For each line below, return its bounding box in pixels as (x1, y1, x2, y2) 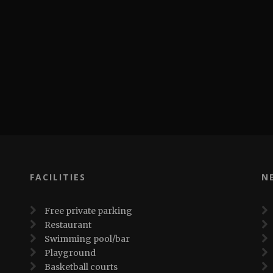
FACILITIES (29, 171, 86, 183)
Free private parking (42, 205, 132, 216)
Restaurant (42, 219, 91, 230)
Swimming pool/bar (42, 233, 130, 244)
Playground (42, 247, 96, 258)
